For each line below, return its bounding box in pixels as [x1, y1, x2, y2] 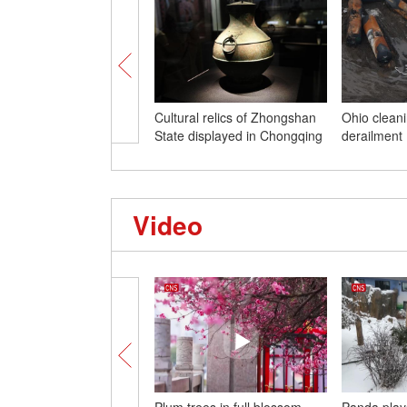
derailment [342, 126, 402, 144]
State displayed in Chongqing [154, 126, 323, 144]
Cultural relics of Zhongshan [154, 108, 316, 126]
